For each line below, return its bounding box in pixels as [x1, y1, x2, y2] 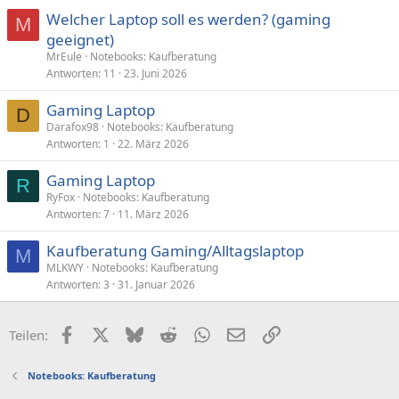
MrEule [46, 48, 82, 64]
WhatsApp [209, 323, 273, 342]
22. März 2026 [118, 135, 189, 151]
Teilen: [9, 325, 48, 344]
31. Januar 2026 [118, 276, 195, 292]
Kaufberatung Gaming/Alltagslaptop [46, 240, 304, 261]
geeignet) [46, 28, 114, 50]
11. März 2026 [118, 206, 189, 222]
